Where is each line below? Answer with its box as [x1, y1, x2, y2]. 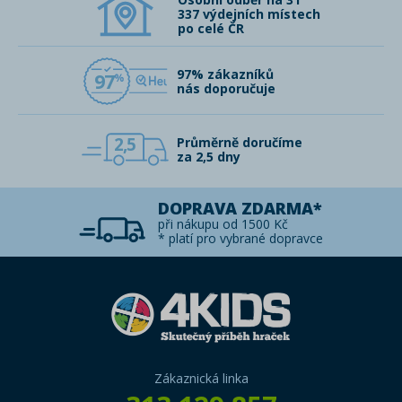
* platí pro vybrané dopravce [158, 230, 323, 247]
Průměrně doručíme [177, 134, 302, 151]
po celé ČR [177, 20, 244, 37]
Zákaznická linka [153, 370, 249, 387]
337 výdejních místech [177, 5, 320, 22]
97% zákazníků [177, 66, 274, 83]
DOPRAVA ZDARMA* [158, 197, 322, 219]
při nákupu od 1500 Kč [158, 215, 288, 232]
